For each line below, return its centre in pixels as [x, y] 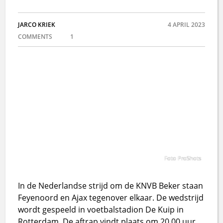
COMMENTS [36, 37]
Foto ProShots [182, 158]
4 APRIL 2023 [186, 25]
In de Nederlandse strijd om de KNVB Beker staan [111, 185]
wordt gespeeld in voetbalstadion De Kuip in [101, 209]
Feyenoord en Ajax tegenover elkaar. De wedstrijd [111, 197]
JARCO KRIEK [37, 25]
